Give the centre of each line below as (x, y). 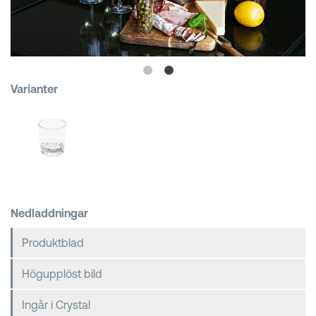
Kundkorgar (86, 20)
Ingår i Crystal (56, 304)
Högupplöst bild (62, 273)
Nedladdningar (49, 213)
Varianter (34, 89)
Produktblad (53, 242)
